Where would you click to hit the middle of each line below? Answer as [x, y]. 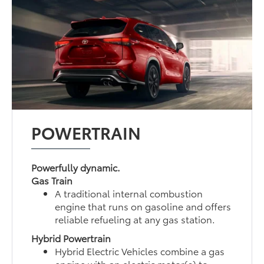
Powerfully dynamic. [76, 167]
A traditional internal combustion [129, 193]
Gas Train [52, 180]
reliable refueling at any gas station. [135, 219]
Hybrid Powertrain [71, 237]
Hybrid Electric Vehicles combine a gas [140, 250]
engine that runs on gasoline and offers [143, 206]
